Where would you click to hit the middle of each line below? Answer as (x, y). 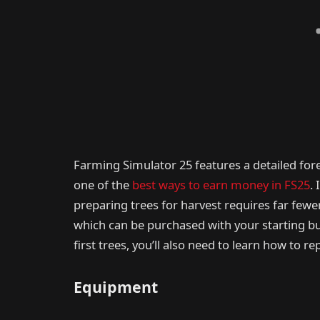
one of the (103, 185)
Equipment (116, 287)
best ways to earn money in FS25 (221, 185)
